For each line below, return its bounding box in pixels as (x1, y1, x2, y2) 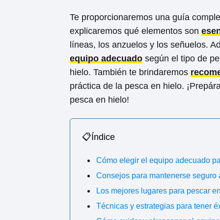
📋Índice (82, 132, 115, 142)
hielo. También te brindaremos (70, 67, 191, 77)
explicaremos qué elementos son (70, 26, 201, 36)
